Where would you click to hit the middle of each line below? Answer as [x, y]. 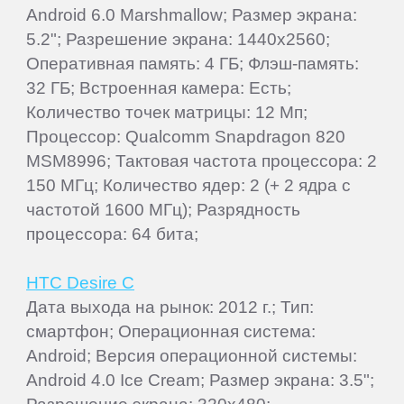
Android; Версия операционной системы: [192, 356]
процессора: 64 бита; [113, 234]
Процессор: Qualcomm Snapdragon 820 [186, 137]
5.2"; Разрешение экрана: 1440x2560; [179, 39]
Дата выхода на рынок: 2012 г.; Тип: [170, 307]
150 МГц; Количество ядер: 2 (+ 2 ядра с [189, 185]
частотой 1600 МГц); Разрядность [164, 210]
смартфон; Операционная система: [171, 331]
